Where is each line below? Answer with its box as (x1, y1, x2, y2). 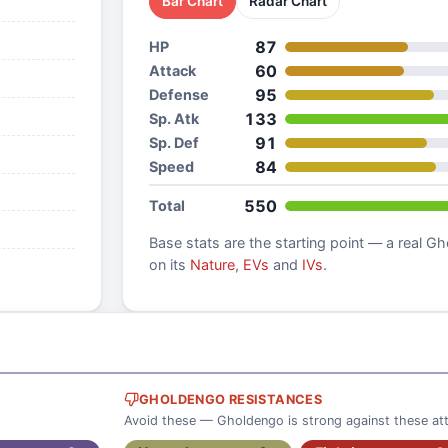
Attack (148, 61, 196, 79)
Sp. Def (148, 133, 199, 151)
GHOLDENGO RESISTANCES (139, 392, 323, 408)
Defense (148, 85, 209, 103)
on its (148, 256, 190, 274)
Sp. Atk (148, 109, 199, 127)
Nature (189, 256, 235, 274)
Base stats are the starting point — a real (148, 234, 426, 252)
